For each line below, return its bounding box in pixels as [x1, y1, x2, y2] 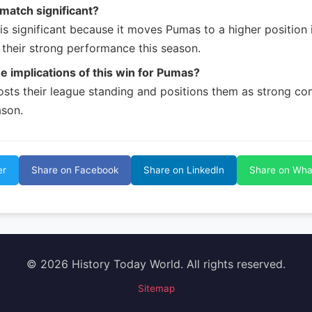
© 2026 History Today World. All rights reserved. [26, 257, 286, 271]
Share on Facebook [31, 164, 118, 175]
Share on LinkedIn [143, 164, 224, 175]
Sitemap [137, 283, 175, 294]
